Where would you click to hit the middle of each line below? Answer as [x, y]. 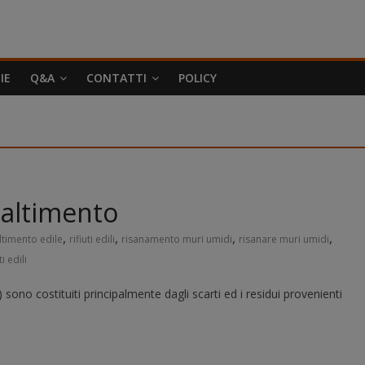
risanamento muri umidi [177, 239]
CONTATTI [117, 78]
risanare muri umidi [284, 239]
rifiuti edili [92, 239]
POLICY [198, 78]
